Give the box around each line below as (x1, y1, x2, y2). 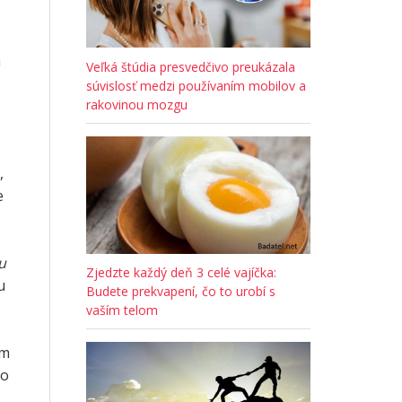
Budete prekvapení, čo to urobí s (86, 283, 275, 301)
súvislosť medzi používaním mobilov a (86, 76, 306, 94)
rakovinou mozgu (86, 95, 188, 113)
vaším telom (86, 301, 158, 319)
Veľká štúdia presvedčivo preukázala (86, 57, 295, 75)
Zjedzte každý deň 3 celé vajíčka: (86, 264, 276, 282)
